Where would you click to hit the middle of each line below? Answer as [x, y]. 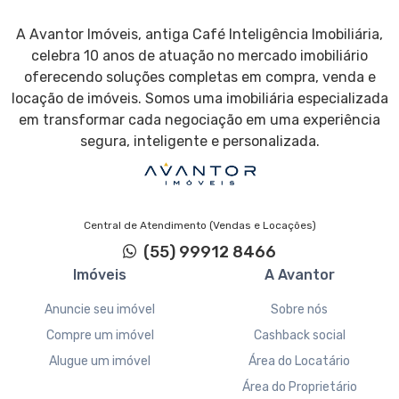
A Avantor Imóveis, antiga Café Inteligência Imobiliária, [199, 34]
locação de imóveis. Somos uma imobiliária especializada [199, 98]
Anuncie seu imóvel [100, 310]
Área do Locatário [299, 362]
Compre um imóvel [100, 336]
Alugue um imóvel [100, 362]
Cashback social [299, 336]
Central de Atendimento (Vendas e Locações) [199, 226]
